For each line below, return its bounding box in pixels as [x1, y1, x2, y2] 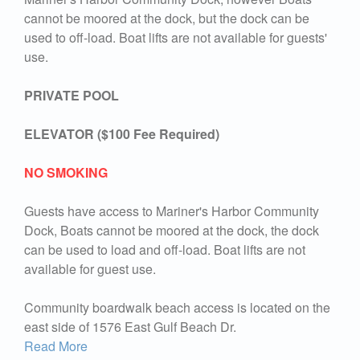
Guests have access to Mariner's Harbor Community [24, 201, 319, 220]
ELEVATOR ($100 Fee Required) [24, 124, 219, 143]
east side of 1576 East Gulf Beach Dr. [24, 317, 236, 336]
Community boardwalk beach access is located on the [24, 297, 330, 317]
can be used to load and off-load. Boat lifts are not [24, 239, 305, 259]
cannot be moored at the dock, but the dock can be [24, 8, 309, 27]
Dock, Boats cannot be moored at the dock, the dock [24, 220, 319, 239]
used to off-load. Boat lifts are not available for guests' [24, 27, 327, 47]
